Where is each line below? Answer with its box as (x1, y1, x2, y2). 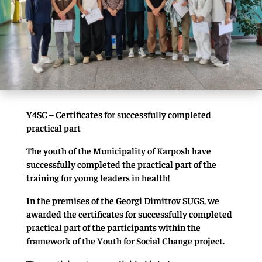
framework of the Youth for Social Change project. (26, 234, 225, 246)
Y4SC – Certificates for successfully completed (26, 108, 211, 120)
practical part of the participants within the (26, 220, 201, 233)
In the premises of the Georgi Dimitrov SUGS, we (26, 194, 219, 206)
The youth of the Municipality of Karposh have (26, 144, 211, 156)
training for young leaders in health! (26, 171, 170, 183)
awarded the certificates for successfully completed (26, 207, 232, 219)
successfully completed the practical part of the (26, 157, 216, 170)
